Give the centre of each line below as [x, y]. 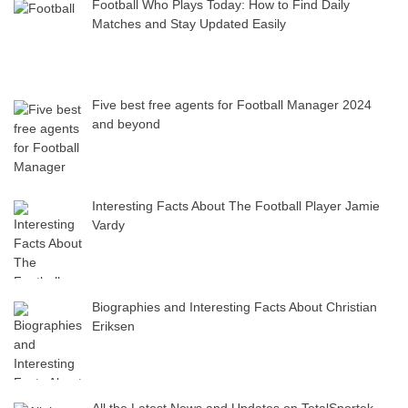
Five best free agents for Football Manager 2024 [231, 105]
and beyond [126, 124]
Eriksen [113, 326]
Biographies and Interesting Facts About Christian [234, 306]
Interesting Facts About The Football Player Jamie [235, 206]
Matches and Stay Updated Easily [189, 23]
